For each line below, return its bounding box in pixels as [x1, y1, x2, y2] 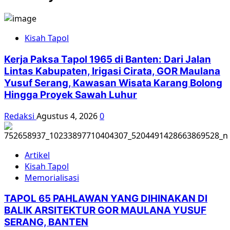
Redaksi [4, 110, 36, 122]
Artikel [25, 149, 50, 161]
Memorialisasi [25, 171, 79, 183]
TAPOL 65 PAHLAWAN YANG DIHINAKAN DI [4, 193, 207, 205]
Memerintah [46, 45, 94, 56]
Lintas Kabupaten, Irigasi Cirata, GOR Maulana [4, 65, 220, 78]
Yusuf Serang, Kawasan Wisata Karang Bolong [4, 77, 222, 89]
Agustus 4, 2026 [36, 110, 100, 122]
